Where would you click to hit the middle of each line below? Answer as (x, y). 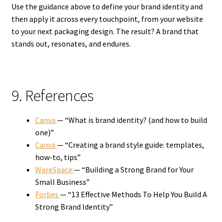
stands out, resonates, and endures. (71, 43)
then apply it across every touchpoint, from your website (107, 19)
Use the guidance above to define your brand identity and (107, 6)
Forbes (47, 194)
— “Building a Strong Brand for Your (134, 169)
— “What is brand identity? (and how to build (132, 120)
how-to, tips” (58, 157)
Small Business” (62, 182)
